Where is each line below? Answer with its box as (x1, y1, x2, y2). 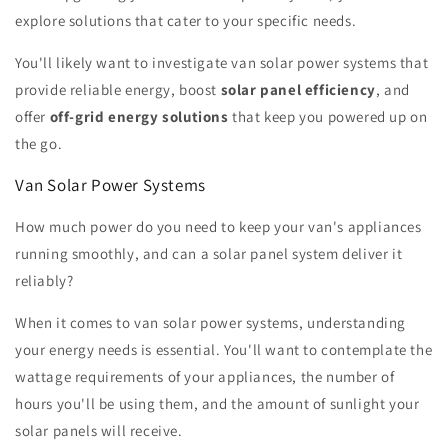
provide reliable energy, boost (15, 80, 221, 100)
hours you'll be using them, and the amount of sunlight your (15, 394, 420, 414)
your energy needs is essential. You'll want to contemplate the (15, 340, 433, 360)
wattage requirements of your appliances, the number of (15, 367, 395, 387)
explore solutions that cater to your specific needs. (15, 11, 357, 31)
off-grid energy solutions (49, 107, 229, 127)
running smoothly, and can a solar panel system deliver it (15, 244, 403, 264)
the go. (15, 134, 63, 154)
